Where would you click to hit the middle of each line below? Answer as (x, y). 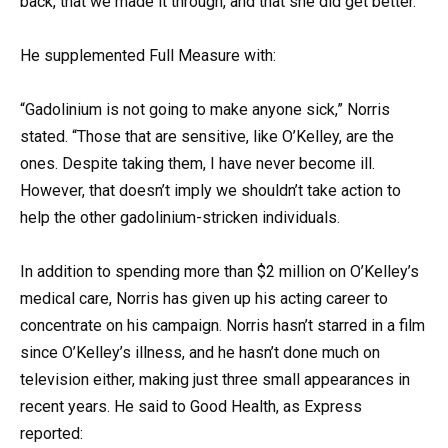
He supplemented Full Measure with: (148, 55)
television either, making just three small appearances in (215, 380)
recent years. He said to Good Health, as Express (191, 407)
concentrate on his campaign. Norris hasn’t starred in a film (222, 326)
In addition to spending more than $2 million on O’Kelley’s (219, 272)
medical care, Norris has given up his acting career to (204, 299)
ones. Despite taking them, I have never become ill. (197, 164)
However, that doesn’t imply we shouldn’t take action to (210, 191)
